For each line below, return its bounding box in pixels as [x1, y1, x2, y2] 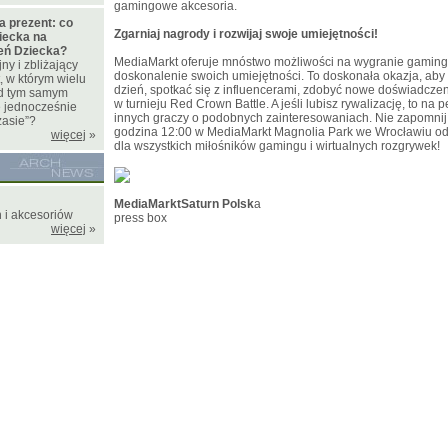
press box [114, 211, 167, 225]
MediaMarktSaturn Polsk [114, 197, 254, 211]
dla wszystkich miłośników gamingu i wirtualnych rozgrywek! [114, 139, 440, 153]
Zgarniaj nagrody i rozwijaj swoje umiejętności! [114, 27, 378, 41]
